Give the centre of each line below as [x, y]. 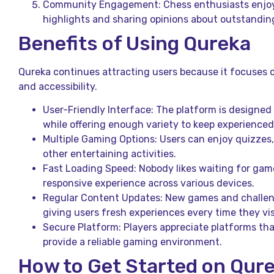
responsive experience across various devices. [149, 183]
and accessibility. [58, 86]
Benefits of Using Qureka [135, 43]
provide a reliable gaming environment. [132, 242]
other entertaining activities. [109, 154]
